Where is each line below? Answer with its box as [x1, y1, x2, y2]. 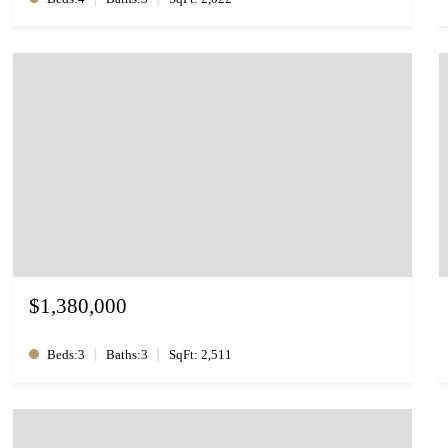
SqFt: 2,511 [169, 347, 233, 363]
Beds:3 [47, 347, 86, 363]
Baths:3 [106, 347, 149, 363]
